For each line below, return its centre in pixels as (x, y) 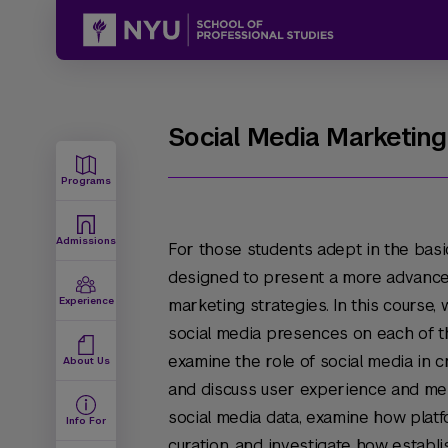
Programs (86, 180)
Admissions (86, 240)
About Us (86, 360)
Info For (86, 420)
